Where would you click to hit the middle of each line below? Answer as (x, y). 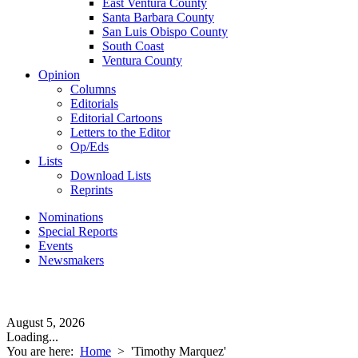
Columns (93, 89)
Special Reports (78, 231)
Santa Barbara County (158, 17)
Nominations (71, 217)
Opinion (59, 75)
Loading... (32, 337)
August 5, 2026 (46, 322)
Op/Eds (89, 147)
